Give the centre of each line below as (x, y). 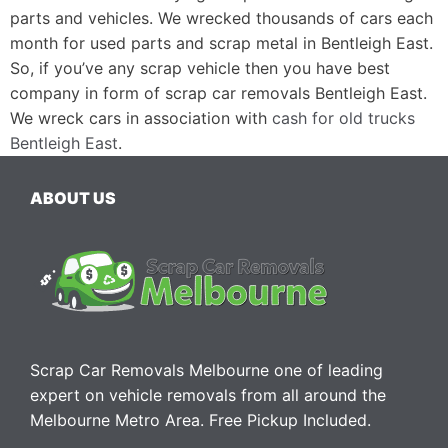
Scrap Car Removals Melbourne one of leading (206, 369)
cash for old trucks (343, 117)
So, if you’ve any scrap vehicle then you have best (200, 67)
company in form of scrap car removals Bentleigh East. (218, 92)
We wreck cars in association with (141, 117)
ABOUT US (73, 197)
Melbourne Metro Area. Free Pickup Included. (200, 419)
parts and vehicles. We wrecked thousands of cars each (221, 17)
